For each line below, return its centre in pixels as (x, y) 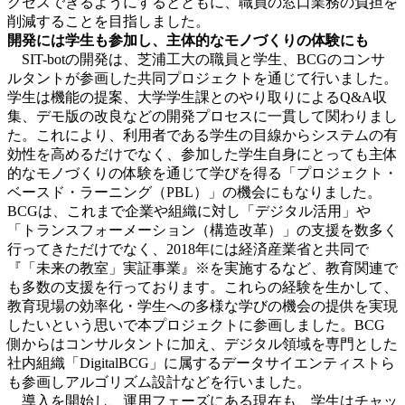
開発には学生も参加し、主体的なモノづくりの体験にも (188, 40)
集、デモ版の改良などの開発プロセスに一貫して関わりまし (202, 116)
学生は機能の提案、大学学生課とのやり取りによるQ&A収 (197, 97)
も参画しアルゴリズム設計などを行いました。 (159, 381)
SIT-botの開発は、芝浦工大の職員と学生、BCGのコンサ (196, 59)
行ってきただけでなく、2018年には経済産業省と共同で (188, 249)
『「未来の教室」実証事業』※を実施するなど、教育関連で (202, 268)
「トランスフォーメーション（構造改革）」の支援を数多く (202, 230)
